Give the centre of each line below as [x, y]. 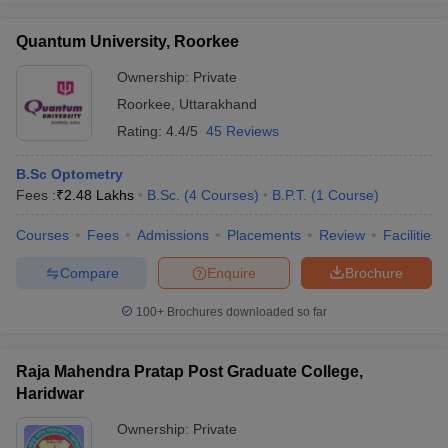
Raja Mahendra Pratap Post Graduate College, [189, 371]
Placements [264, 235]
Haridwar [50, 393]
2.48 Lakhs [99, 195]
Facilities [410, 235]
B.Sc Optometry [69, 174]
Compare [89, 272]
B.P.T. [289, 195]
